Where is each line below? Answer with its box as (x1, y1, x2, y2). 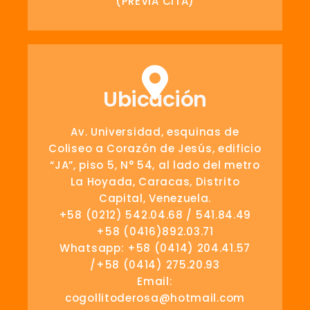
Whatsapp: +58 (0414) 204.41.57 (60, 241, 250, 256)
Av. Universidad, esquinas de (71, 125, 239, 140)
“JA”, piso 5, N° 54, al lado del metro (50, 158, 260, 173)
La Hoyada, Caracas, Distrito (70, 174, 240, 190)
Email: (137, 274, 173, 289)
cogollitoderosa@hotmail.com (65, 291, 245, 306)
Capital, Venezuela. (98, 191, 212, 206)
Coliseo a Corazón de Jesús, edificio (48, 141, 262, 156)
